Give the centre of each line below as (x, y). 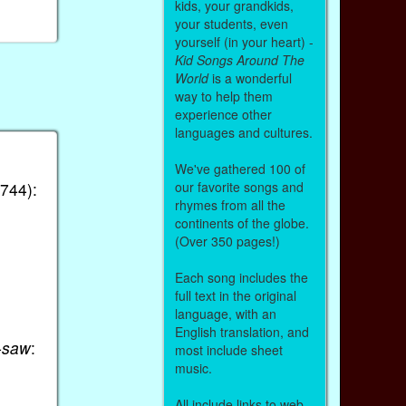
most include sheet (228, 349)
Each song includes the (241, 277)
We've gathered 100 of (240, 168)
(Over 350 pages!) (227, 241)
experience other (223, 114)
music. (195, 367)
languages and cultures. (243, 132)
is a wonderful (250, 77)
